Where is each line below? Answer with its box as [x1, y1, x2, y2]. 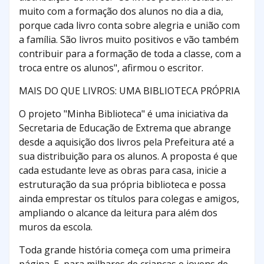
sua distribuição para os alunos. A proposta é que [19, 150, 237, 163]
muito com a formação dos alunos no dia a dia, [19, 5, 223, 18]
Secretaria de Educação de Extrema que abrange [19, 121, 231, 135]
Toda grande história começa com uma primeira [19, 243, 230, 257]
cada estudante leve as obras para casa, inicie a [19, 164, 226, 177]
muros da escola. [19, 220, 93, 234]
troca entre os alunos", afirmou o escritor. [19, 61, 203, 75]
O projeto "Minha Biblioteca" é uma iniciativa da [19, 107, 228, 121]
